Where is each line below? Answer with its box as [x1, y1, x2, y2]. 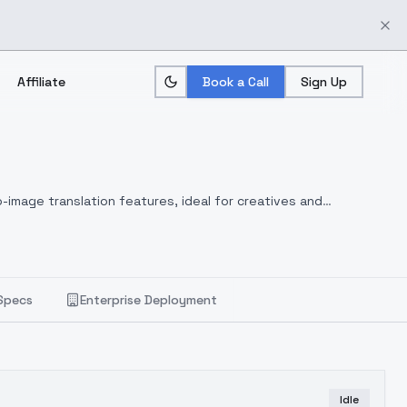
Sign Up [301, 74, 347, 90]
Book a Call [203, 74, 269, 90]
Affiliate [16, 74, 65, 90]
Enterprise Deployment [80, 292, 217, 308]
